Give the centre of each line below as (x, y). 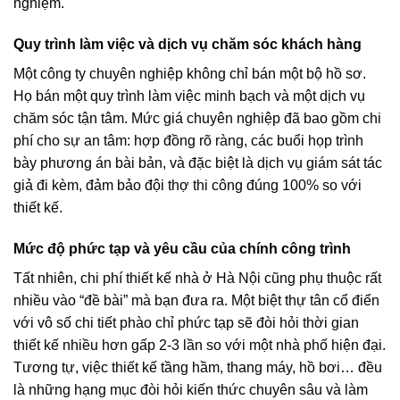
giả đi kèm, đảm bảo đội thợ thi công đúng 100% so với (187, 186)
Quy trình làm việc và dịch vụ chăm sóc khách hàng (187, 45)
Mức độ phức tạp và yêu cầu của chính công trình (182, 249)
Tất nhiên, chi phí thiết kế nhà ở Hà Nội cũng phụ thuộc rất (197, 279)
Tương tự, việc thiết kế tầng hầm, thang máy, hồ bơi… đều (198, 368)
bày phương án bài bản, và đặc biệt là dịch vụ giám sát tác (198, 163)
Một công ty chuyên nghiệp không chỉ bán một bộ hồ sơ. (190, 74)
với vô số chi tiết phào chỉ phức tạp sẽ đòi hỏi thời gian (186, 323)
